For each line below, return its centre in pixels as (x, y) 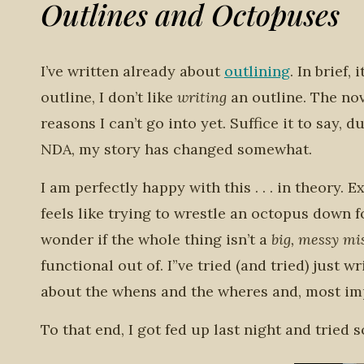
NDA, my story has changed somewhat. (176, 149)
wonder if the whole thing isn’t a (156, 239)
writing (204, 97)
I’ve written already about (132, 71)
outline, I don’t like (109, 97)
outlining (257, 71)
